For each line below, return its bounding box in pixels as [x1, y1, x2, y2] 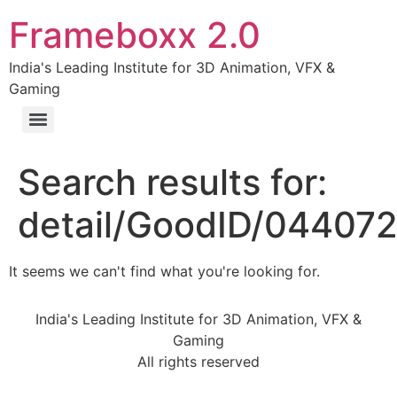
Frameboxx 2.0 [9, 13, 261, 57]
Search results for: [18, 160, 327, 204]
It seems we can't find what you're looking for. [9, 262, 320, 280]
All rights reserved [137, 353, 260, 371]
